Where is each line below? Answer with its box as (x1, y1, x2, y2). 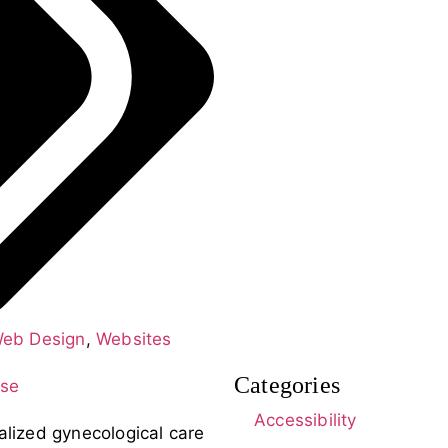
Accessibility (254, 409, 357, 430)
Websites (96, 328, 172, 349)
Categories (234, 371, 340, 398)
